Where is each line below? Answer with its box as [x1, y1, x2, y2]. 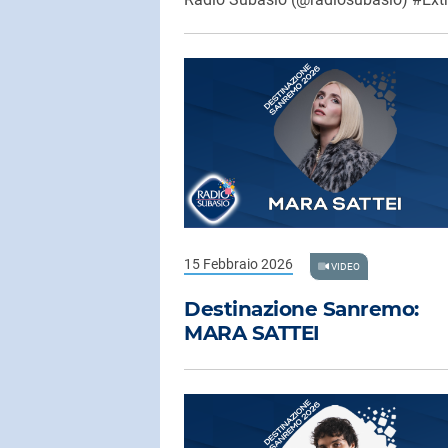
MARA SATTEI [184, 320, 320, 345]
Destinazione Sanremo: [184, 296, 419, 321]
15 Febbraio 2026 [184, 256, 293, 273]
